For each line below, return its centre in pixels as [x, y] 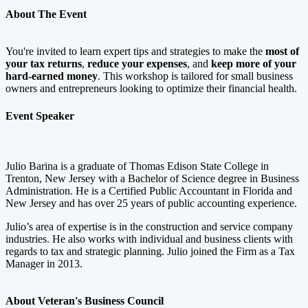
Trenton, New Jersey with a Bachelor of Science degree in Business [152, 178]
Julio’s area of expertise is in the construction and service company [149, 226]
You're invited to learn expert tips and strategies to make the [135, 52]
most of [282, 52]
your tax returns [44, 64]
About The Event [46, 14]
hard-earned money [52, 76]
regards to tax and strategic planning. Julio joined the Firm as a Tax [150, 251]
